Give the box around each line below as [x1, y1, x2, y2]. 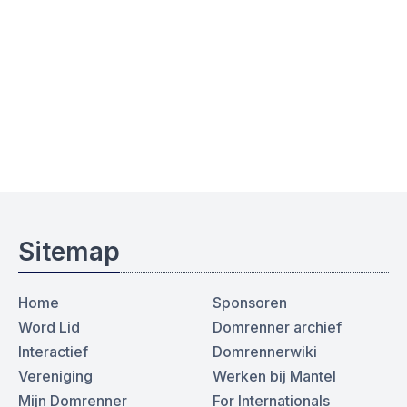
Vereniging [18, 367, 93, 386]
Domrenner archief [213, 318, 342, 337]
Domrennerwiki [213, 342, 317, 362]
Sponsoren [213, 293, 287, 313]
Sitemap [18, 236, 120, 268]
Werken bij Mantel [213, 367, 336, 386]
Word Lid [18, 318, 80, 337]
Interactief [18, 342, 88, 362]
